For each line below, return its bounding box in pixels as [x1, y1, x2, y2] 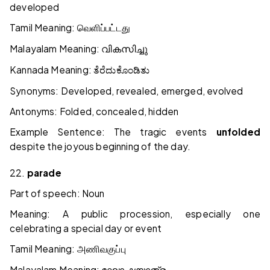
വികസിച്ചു [101, 44, 148, 55]
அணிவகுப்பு [77, 244, 126, 255]
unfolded [216, 126, 260, 138]
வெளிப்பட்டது [77, 23, 130, 34]
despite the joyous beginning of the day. [10, 140, 191, 152]
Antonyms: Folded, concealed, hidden [10, 105, 179, 118]
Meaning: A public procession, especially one [10, 208, 260, 220]
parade [27, 167, 61, 179]
